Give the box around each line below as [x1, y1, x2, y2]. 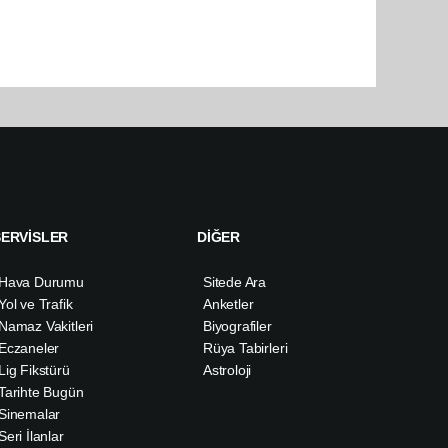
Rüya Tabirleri [203, 340, 288, 357]
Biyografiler [203, 318, 272, 335]
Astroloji [203, 362, 252, 379]
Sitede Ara [203, 274, 267, 291]
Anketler [203, 296, 254, 313]
